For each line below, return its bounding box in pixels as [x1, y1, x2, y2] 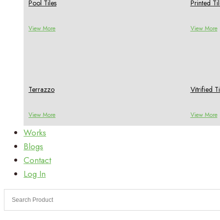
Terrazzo [28, 84, 55, 95]
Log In [24, 167, 46, 180]
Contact [24, 154, 51, 166]
